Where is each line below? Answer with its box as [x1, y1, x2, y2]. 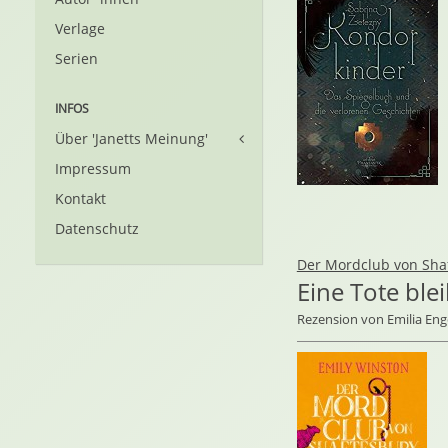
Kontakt [55, 189, 106, 208]
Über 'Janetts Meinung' [55, 129, 208, 148]
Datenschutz [55, 219, 139, 238]
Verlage [55, 19, 105, 38]
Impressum [55, 159, 131, 178]
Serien [55, 49, 98, 68]
